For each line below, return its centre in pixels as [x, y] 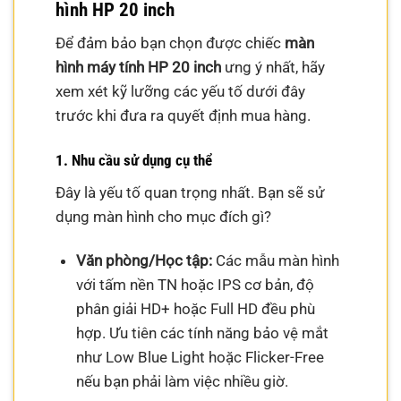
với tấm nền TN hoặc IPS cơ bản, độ [195, 285]
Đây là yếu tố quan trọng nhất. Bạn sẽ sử [191, 192]
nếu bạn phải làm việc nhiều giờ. [182, 382]
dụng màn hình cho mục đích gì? [164, 216]
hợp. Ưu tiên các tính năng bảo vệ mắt [202, 333]
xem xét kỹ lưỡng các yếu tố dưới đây [181, 92]
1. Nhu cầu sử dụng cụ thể [134, 161]
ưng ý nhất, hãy [273, 68]
